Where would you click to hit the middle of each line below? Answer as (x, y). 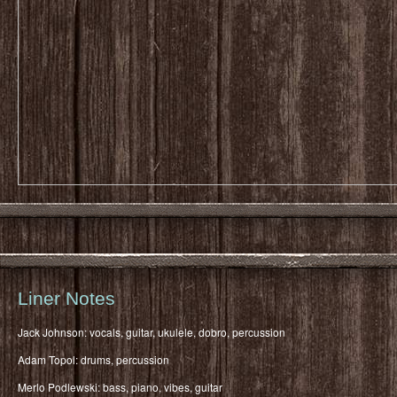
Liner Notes (66, 298)
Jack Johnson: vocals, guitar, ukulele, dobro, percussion (152, 331)
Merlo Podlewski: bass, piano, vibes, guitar (120, 386)
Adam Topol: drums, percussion (93, 359)
